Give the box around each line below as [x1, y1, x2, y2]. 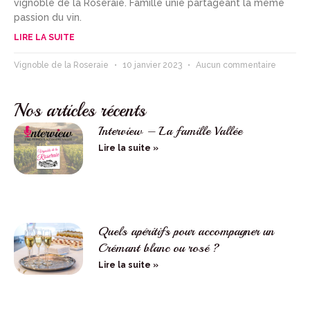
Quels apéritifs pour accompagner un [98, 224, 274, 239]
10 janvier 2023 [120, 60, 184, 71]
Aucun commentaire [194, 60, 276, 71]
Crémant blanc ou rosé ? [98, 240, 219, 256]
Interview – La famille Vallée [98, 123, 242, 139]
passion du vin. [14, 12, 82, 24]
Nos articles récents [14, 99, 145, 122]
